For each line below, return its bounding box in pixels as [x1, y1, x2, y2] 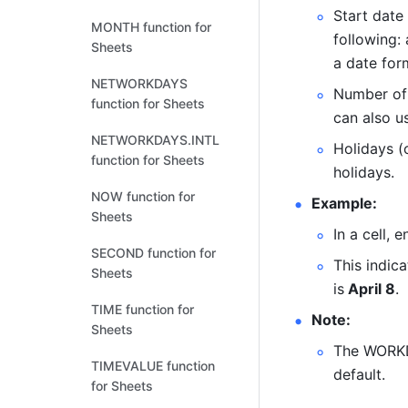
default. [333, 365, 390, 383]
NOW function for [91, 189, 195, 204]
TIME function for [91, 301, 194, 317]
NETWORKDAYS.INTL [91, 132, 219, 148]
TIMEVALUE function [91, 358, 215, 373]
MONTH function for [91, 19, 211, 35]
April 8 [344, 280, 395, 298]
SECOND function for [91, 245, 216, 260]
